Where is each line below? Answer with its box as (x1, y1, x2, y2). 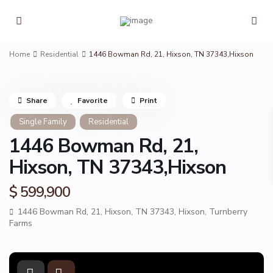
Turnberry (209, 206, 247, 218)
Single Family (19, 116, 67, 127)
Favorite (77, 96, 108, 105)
